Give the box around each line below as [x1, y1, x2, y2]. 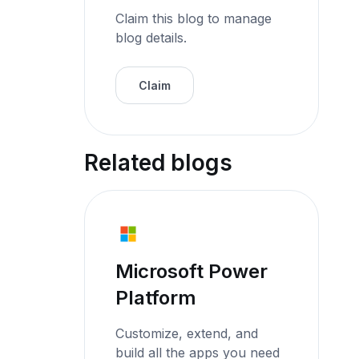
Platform [115, 285, 197, 309]
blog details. [115, 29, 188, 46]
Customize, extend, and [115, 325, 259, 341]
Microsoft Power [115, 259, 268, 283]
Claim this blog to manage [115, 10, 272, 26]
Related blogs [84, 148, 233, 176]
